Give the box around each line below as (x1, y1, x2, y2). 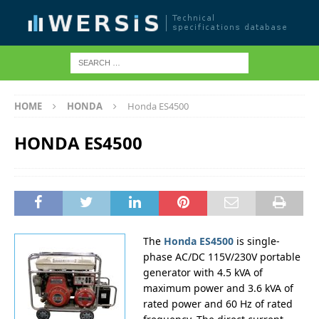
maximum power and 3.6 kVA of (143, 281, 293, 295)
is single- (234, 234, 280, 248)
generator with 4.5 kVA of (143, 266, 263, 279)
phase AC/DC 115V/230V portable (143, 250, 300, 263)
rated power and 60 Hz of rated (143, 297, 293, 310)
